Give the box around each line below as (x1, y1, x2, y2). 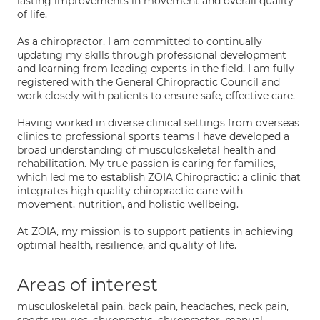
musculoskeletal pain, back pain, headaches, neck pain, (17, 300, 289, 313)
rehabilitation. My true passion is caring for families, (17, 157, 276, 170)
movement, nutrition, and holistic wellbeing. (17, 198, 239, 211)
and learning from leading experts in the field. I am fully (17, 62, 294, 75)
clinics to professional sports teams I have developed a (17, 130, 289, 143)
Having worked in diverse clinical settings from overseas (17, 116, 299, 129)
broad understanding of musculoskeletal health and (17, 144, 276, 156)
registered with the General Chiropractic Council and (17, 76, 280, 89)
